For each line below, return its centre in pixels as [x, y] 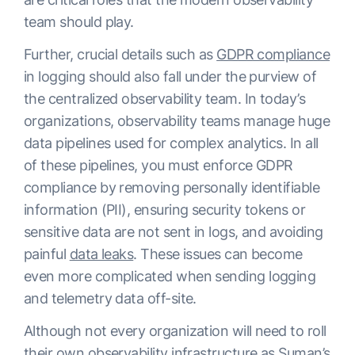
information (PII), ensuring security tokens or [165, 210]
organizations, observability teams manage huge [177, 121]
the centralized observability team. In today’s [165, 99]
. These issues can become [218, 254]
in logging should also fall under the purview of [170, 77]
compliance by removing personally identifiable [172, 188]
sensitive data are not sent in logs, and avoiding [174, 232]
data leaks [101, 254]
